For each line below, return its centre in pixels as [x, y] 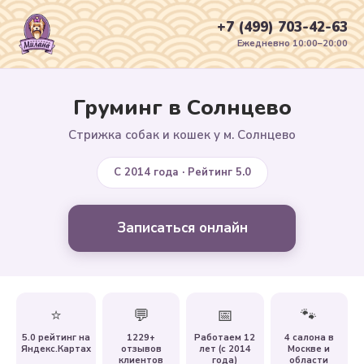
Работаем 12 [225, 338]
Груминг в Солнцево [182, 108]
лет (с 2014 [225, 349]
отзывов [141, 349]
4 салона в [309, 338]
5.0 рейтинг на [56, 338]
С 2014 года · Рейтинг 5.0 [182, 172]
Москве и [309, 349]
